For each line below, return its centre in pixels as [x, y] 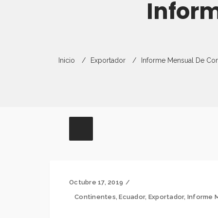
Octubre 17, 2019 [96, 182]
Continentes [95, 197]
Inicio [67, 60]
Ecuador [132, 197]
